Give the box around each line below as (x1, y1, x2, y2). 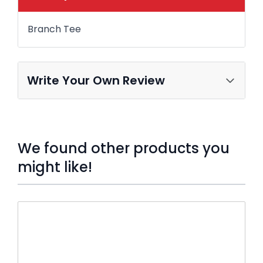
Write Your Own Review (27, 72, 165, 89)
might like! (18, 157, 92, 177)
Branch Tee (28, 22, 81, 36)
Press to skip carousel (17, 199, 112, 212)
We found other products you (18, 138, 230, 158)
